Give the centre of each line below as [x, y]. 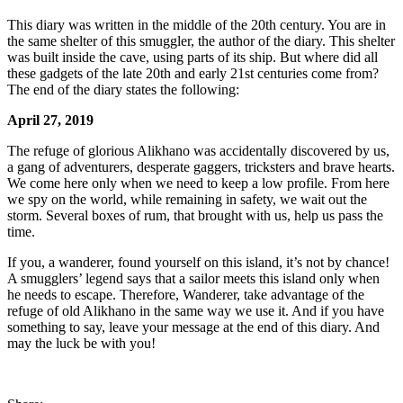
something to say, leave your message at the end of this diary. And [193, 327]
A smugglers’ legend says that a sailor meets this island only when [193, 278]
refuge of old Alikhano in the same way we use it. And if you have [196, 310]
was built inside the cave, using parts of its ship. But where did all [193, 57]
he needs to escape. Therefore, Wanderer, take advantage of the [186, 294]
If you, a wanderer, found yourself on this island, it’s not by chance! [198, 262]
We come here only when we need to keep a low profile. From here [198, 183]
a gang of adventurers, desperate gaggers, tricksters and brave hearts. [201, 166]
